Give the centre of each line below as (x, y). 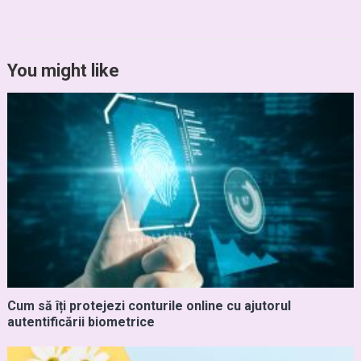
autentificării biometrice (81, 322)
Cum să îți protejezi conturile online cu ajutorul (149, 305)
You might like (63, 71)
